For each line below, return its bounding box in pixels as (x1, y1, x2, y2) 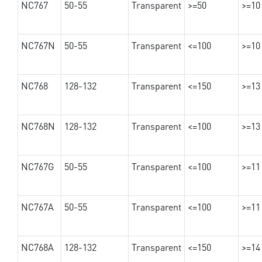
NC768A (20, 241, 54, 254)
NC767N (20, 39, 55, 52)
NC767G (20, 160, 54, 173)
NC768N (20, 120, 55, 133)
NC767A (20, 201, 54, 213)
